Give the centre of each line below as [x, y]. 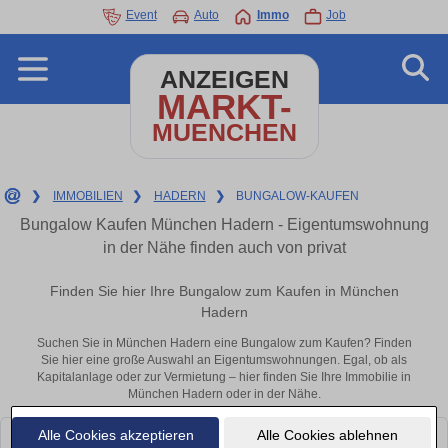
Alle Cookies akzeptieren [115, 434]
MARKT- [224, 106]
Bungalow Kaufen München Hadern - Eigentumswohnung [224, 224]
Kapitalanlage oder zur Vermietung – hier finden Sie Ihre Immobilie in [224, 377]
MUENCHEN [224, 132]
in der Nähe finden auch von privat [224, 247]
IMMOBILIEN [87, 196]
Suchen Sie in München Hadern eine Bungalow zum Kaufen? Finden [224, 343]
